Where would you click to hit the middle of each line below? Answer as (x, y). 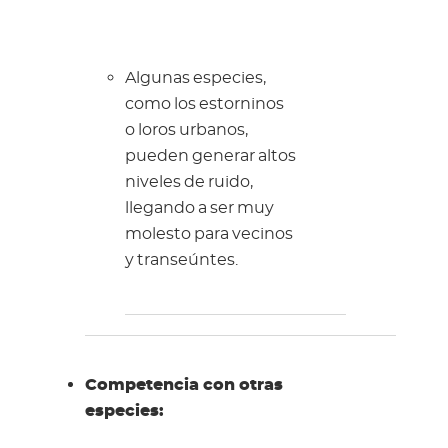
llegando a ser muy (199, 208)
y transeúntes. (181, 260)
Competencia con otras (183, 385)
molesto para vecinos (208, 234)
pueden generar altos (210, 156)
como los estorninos (204, 104)
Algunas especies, (195, 78)
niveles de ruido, (188, 182)
